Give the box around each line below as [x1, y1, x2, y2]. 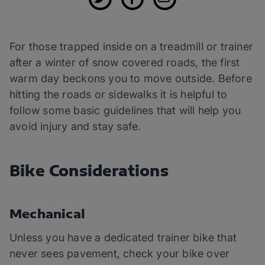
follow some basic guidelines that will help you [9, 104, 241, 117]
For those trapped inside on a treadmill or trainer [9, 40, 254, 53]
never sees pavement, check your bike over [9, 247, 230, 260]
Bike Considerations [9, 161, 169, 180]
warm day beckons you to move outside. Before [9, 72, 252, 85]
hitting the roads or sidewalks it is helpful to [9, 88, 228, 101]
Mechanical [9, 206, 85, 221]
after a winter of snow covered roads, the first [9, 56, 240, 69]
